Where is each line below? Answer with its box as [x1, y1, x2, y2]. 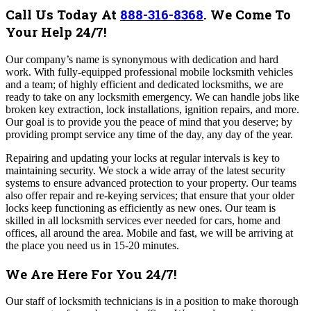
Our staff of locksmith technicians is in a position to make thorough [6, 295, 299, 308]
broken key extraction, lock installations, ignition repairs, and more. [6, 103, 299, 116]
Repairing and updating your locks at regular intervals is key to [6, 152, 280, 165]
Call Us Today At [6, 6, 120, 24]
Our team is [225, 202, 276, 215]
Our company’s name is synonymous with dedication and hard [6, 53, 278, 66]
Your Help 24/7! [6, 23, 110, 41]
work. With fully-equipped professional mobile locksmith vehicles [6, 66, 293, 78]
